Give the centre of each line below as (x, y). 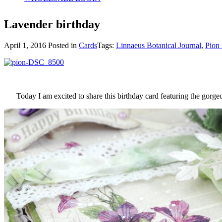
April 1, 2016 (26, 45)
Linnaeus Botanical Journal (159, 45)
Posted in (63, 45)
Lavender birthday (52, 24)
